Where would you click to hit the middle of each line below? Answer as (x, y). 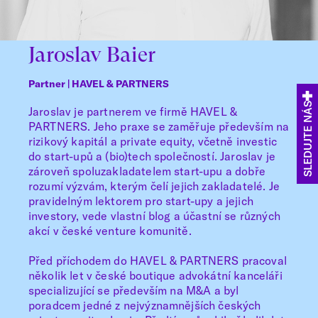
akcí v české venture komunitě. (110, 231)
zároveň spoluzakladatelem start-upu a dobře (147, 171)
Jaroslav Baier (92, 54)
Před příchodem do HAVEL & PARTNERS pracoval (158, 261)
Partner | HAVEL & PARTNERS (99, 83)
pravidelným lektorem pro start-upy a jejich (141, 201)
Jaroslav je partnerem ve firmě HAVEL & (133, 111)
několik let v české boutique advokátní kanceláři (155, 275)
